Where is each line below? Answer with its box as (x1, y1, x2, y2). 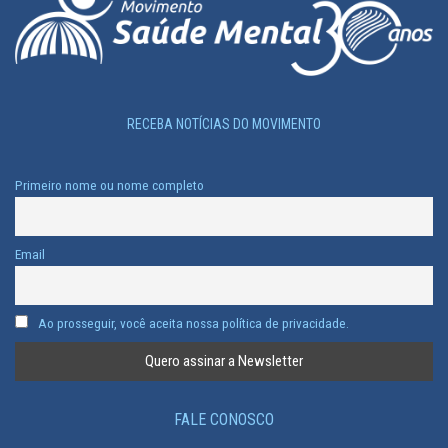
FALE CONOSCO (174, 410, 274, 430)
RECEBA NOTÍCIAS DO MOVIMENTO (127, 116, 321, 133)
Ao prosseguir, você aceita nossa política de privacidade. (34, 315, 349, 332)
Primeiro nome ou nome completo (15, 177, 204, 194)
